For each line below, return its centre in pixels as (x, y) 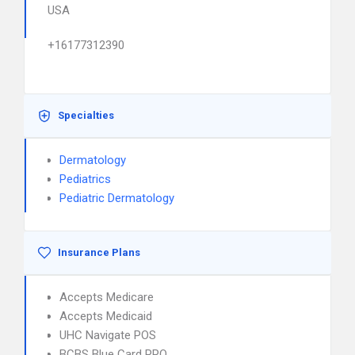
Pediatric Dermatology (117, 198)
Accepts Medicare (107, 297)
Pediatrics (85, 179)
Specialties (86, 115)
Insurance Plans (99, 252)
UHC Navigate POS (108, 335)
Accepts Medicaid (106, 316)
